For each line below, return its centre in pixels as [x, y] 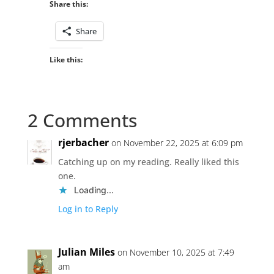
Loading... [94, 190]
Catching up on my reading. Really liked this [148, 161]
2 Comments [82, 120]
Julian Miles [86, 252]
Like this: [66, 59]
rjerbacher [83, 142]
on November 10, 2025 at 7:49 [176, 252]
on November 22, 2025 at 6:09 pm [177, 143]
